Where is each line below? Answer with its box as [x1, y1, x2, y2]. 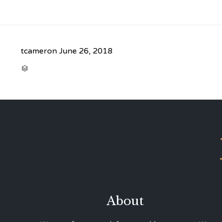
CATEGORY [28, 64, 55, 71]
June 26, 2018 [59, 46, 112, 56]
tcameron [21, 46, 57, 56]
